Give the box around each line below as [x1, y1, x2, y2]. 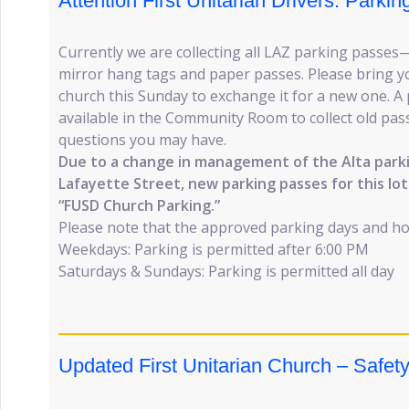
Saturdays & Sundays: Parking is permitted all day [58, 261, 394, 281]
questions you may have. [58, 130, 226, 150]
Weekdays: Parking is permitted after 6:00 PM [58, 239, 369, 259]
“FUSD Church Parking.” [58, 195, 220, 215]
